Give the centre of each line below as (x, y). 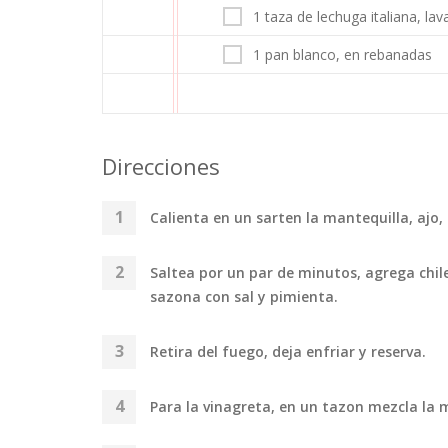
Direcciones (161, 165)
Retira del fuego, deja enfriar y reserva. (288, 351)
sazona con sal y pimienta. (244, 296)
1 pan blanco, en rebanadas (342, 54)
